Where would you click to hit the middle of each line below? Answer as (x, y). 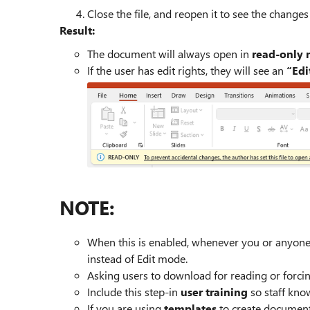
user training (214, 292)
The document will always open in (170, 54)
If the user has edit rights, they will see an (187, 70)
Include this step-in (134, 292)
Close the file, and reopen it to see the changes (198, 13)
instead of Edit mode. (139, 258)
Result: (77, 30)
